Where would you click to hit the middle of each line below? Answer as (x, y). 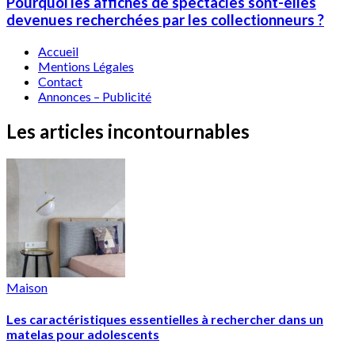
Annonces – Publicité (95, 96)
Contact (60, 81)
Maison (27, 287)
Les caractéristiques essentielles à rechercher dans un (165, 319)
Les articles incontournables (128, 131)
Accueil (58, 51)
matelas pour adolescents (83, 334)
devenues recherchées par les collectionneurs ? (165, 19)
